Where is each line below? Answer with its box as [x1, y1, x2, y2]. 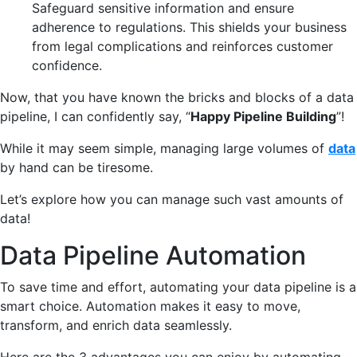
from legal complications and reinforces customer [32, 37, 333, 54]
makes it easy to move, [156, 297, 300, 314]
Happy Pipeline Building [190, 108, 336, 124]
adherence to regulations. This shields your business [32, 18, 347, 35]
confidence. [32, 57, 102, 73]
